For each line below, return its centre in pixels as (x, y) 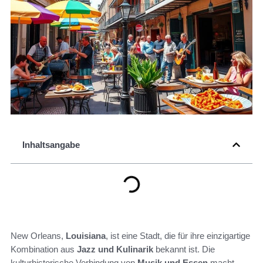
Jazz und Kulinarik (115, 249)
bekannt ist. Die (184, 249)
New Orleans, (38, 236)
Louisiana (86, 236)
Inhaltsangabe (51, 145)
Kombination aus (44, 249)
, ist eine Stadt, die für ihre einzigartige (178, 236)
